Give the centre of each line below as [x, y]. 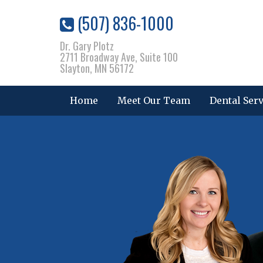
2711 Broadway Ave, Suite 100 [119, 57]
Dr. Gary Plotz [87, 46]
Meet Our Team [154, 100]
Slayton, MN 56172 [97, 68]
